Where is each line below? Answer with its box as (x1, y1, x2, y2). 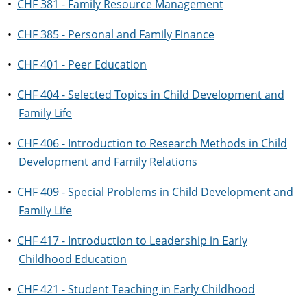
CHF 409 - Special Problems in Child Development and (17, 184, 293, 199)
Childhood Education (19, 251, 127, 267)
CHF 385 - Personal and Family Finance (17, 27, 214, 42)
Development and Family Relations (19, 154, 197, 169)
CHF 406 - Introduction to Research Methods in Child (17, 136, 287, 151)
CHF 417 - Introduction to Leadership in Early (17, 233, 247, 248)
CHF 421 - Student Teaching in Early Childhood (17, 282, 255, 297)
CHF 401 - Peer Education (17, 57, 147, 72)
